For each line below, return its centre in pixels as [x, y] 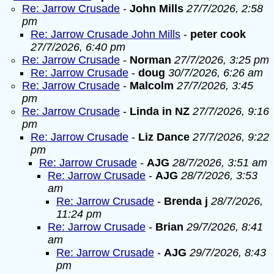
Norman [152, 60]
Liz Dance [164, 137]
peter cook [218, 34]
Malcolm [152, 86]
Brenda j [186, 201]
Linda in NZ [160, 111]
